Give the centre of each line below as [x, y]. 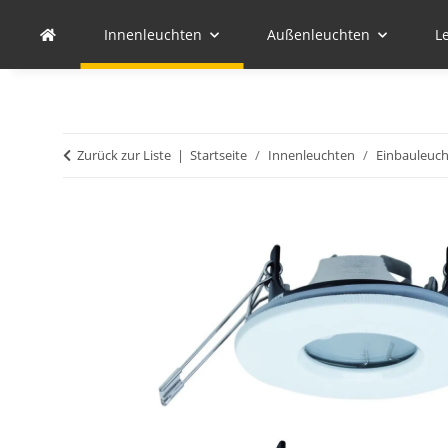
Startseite [218, 155]
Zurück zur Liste [124, 155]
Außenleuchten [318, 34]
